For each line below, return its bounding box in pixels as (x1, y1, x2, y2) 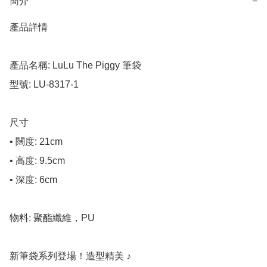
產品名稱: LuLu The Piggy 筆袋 (10, 60, 141, 71)
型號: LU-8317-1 (10, 79, 79, 90)
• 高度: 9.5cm (10, 156, 65, 166)
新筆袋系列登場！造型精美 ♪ (10, 251, 131, 262)
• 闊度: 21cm (10, 136, 63, 147)
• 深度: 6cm (10, 175, 57, 185)
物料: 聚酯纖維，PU (10, 213, 95, 223)
